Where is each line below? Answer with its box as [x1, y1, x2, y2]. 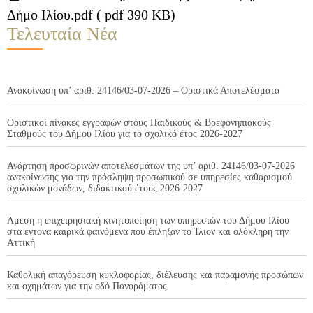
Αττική [7, 238, 35, 249]
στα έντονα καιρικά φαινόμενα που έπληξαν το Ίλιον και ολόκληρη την [7, 226, 289, 238]
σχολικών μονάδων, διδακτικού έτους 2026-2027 [7, 183, 203, 194]
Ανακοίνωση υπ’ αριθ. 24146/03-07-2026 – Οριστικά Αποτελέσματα [7, 85, 279, 96]
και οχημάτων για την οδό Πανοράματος [7, 281, 167, 292]
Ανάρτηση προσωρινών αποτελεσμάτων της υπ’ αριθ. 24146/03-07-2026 [7, 161, 295, 172]
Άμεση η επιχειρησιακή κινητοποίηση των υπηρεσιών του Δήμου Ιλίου [7, 215, 289, 226]
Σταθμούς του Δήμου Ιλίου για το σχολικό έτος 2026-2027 [7, 129, 242, 140]
